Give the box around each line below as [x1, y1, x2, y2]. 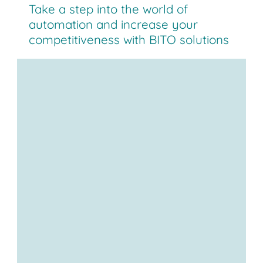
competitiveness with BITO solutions [29, 32, 230, 48]
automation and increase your [29, 16, 198, 32]
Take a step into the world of [29, 1, 188, 17]
